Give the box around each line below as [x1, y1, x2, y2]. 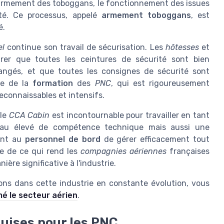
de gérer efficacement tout [100, 134, 210, 144]
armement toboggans [101, 10, 191, 20]
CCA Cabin [8, 110, 50, 120]
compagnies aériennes [80, 146, 166, 156]
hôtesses [165, 42, 199, 52]
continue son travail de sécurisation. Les [4, 42, 165, 52]
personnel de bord [24, 134, 100, 144]
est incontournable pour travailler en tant [49, 110, 209, 120]
